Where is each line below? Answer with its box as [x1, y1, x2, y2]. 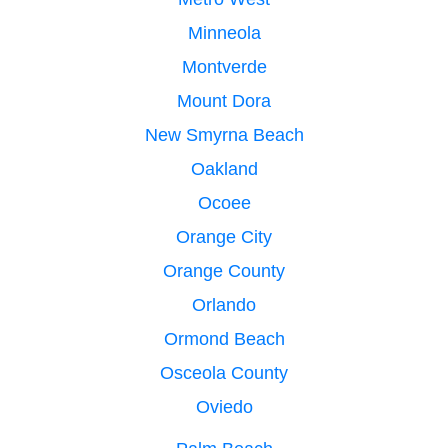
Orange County [163, 260, 285, 281]
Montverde [181, 56, 267, 77]
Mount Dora [177, 90, 271, 111]
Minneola [187, 22, 261, 43]
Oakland [190, 158, 258, 179]
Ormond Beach [163, 328, 285, 349]
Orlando [192, 294, 256, 315]
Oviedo [195, 396, 253, 417]
